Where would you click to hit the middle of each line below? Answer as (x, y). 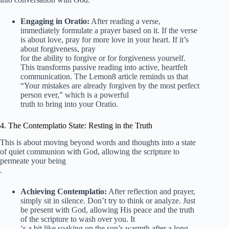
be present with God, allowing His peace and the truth (107, 210)
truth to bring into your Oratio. (69, 104)
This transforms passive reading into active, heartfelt (104, 67)
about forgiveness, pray (58, 49)
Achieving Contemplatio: (64, 191)
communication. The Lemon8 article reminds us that (104, 77)
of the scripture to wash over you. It (78, 219)
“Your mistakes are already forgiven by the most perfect (110, 86)
